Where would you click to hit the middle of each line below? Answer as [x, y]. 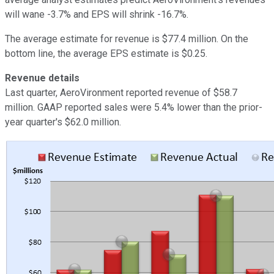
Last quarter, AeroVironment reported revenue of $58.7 [121, 92]
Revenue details [42, 78]
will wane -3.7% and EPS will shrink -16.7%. [97, 14]
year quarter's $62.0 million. [63, 122]
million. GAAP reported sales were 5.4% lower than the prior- [134, 107]
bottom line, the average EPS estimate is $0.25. [106, 53]
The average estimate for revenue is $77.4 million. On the [127, 39]
